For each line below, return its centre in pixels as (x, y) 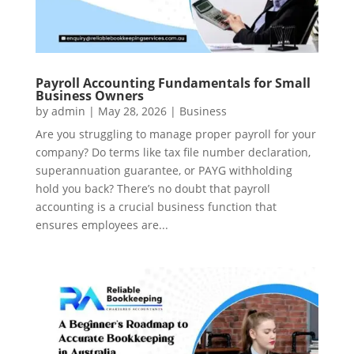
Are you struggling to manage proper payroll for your (175, 134)
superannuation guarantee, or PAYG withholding (164, 170)
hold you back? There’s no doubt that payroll (153, 188)
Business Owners (89, 95)
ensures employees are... (102, 224)
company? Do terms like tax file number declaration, (173, 152)
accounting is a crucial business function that (156, 206)
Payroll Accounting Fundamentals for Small (173, 83)
